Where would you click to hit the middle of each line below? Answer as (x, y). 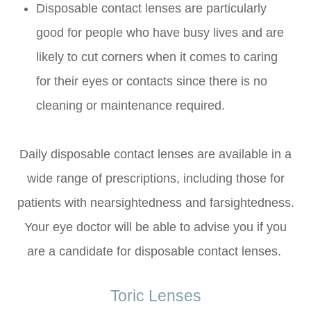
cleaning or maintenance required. (131, 106)
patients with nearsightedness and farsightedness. (155, 203)
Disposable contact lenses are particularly (152, 9)
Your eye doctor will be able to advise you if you (155, 227)
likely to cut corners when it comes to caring (157, 57)
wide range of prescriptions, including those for (155, 179)
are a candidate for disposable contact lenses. (155, 252)
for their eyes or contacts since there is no (152, 82)
